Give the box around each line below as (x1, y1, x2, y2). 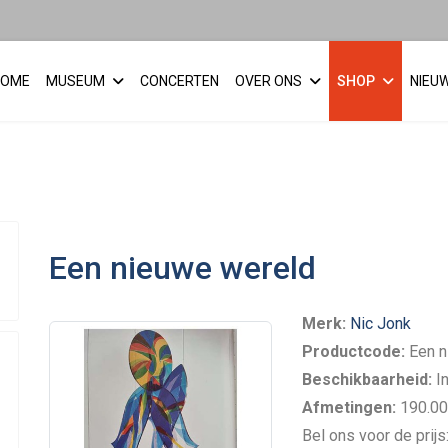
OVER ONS (235, 73, 302, 90)
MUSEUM (46, 73, 105, 90)
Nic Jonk (350, 314, 412, 333)
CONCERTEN (140, 73, 219, 90)
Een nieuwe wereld (49, 249, 316, 287)
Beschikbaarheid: (302, 370, 433, 389)
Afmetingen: (302, 398, 397, 417)
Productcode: (302, 342, 406, 361)
